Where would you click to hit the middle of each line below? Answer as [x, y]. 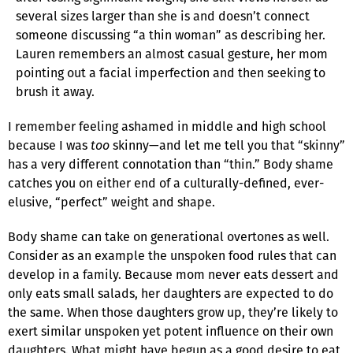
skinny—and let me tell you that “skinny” [229, 145]
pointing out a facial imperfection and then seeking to [171, 72]
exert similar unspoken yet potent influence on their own [171, 331]
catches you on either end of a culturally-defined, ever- [166, 183]
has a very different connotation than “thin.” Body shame [171, 164]
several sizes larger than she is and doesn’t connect [163, 16]
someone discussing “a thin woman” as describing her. [171, 35]
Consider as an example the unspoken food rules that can [172, 255]
